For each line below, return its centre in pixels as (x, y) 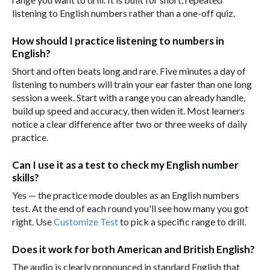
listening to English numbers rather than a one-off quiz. (124, 13)
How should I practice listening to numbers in (118, 40)
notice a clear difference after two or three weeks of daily (130, 124)
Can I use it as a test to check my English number (125, 165)
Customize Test (86, 221)
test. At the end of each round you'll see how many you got (130, 208)
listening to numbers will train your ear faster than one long (132, 84)
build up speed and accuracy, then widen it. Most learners (128, 110)
